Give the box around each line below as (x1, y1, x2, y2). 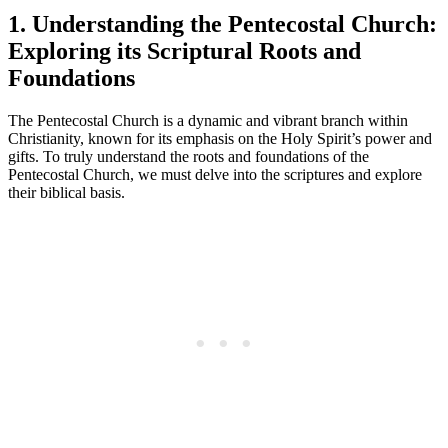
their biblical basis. (8, 183, 125, 201)
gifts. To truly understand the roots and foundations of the (8, 147, 369, 165)
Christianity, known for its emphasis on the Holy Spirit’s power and (8, 129, 432, 147)
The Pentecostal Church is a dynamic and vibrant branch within (8, 111, 408, 129)
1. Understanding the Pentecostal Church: (8, 10, 437, 37)
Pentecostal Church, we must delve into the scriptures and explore (8, 165, 422, 183)
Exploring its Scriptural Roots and (8, 37, 361, 64)
